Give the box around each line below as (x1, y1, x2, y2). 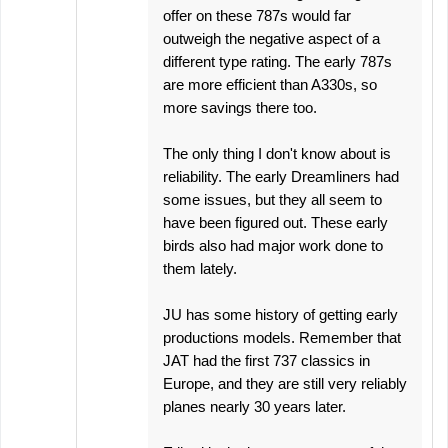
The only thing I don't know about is (163, 145, 391, 162)
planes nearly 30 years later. (163, 398, 346, 415)
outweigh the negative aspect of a (163, 30, 380, 47)
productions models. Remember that (163, 329, 401, 346)
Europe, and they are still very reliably (163, 375, 407, 392)
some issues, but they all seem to (163, 191, 382, 208)
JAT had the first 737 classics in (163, 352, 370, 369)
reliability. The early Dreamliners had (163, 168, 399, 185)
